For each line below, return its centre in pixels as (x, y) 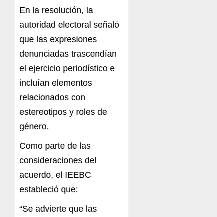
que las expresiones (58, 39)
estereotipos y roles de (63, 112)
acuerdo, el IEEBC (55, 175)
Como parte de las (55, 146)
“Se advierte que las (58, 209)
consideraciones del (58, 161)
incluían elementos (56, 83)
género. (34, 127)
